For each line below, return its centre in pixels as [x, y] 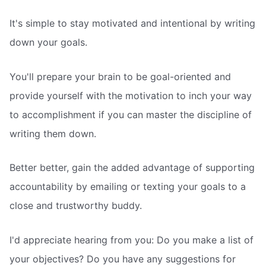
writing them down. [53, 133]
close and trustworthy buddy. [76, 206]
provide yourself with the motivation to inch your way [131, 95]
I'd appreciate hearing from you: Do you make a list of [132, 240]
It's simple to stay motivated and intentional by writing [132, 23]
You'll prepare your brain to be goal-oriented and [120, 76]
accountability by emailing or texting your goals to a [128, 187]
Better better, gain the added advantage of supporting [132, 168]
